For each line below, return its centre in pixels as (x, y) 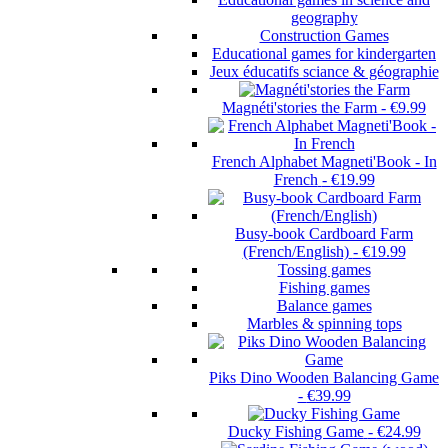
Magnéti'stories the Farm (299, 108)
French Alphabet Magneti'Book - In (324, 162)
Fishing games (324, 288)
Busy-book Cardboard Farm (324, 234)
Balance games (324, 306)
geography (324, 18)
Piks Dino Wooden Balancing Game (324, 378)
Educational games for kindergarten (324, 54)
